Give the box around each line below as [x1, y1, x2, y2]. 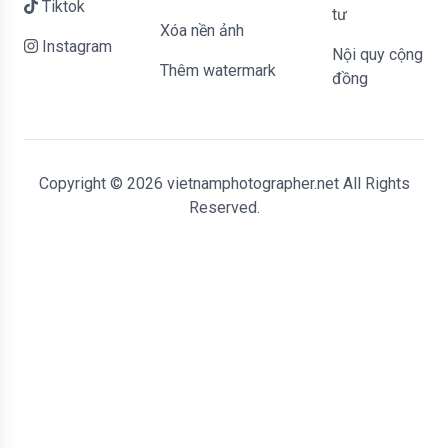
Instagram [38, 37, 112, 56]
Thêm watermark [160, 61, 276, 80]
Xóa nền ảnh [160, 21, 244, 40]
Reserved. [188, 198, 260, 217]
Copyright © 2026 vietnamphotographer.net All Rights [38, 174, 410, 193]
